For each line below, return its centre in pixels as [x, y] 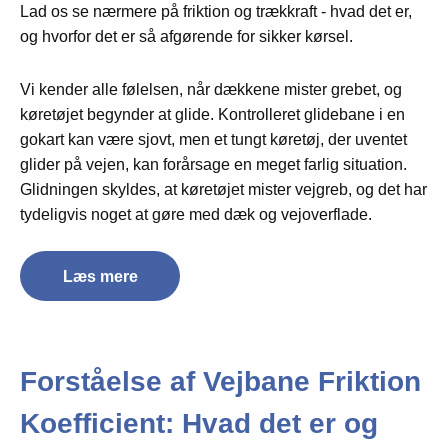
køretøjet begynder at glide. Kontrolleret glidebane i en [212, 114]
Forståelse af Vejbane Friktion [220, 382]
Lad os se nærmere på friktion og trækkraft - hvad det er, [216, 11]
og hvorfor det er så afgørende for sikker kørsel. [186, 36]
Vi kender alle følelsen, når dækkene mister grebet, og [211, 89]
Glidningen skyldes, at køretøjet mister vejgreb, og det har [223, 189]
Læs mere [100, 276]
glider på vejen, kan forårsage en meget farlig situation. [213, 164]
